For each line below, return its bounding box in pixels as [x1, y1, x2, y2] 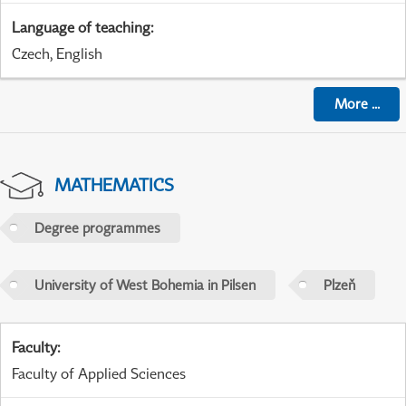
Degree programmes [34, 219, 160, 237]
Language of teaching [12, 17, 150, 36]
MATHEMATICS [53, 173, 174, 195]
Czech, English [12, 43, 102, 63]
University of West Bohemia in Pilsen [34, 276, 256, 294]
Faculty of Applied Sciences [12, 363, 186, 382]
